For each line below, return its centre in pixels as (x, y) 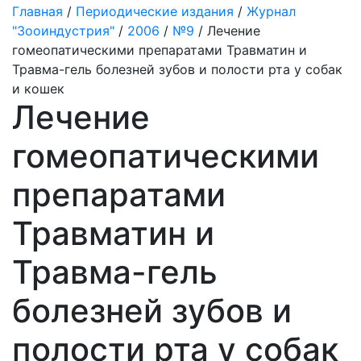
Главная (37, 11)
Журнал (271, 11)
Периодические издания (155, 11)
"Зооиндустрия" (63, 31)
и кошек (38, 89)
